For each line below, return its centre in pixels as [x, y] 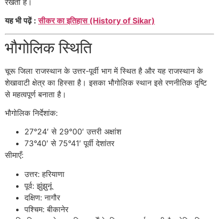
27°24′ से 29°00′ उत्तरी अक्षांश [73, 132]
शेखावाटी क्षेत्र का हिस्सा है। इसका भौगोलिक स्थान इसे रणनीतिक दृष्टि [106, 82]
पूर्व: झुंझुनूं [38, 186]
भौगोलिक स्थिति [48, 47]
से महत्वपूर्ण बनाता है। [36, 94]
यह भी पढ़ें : [22, 21]
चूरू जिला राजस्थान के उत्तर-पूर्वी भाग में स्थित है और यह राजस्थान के [104, 71]
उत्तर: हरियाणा [44, 174]
